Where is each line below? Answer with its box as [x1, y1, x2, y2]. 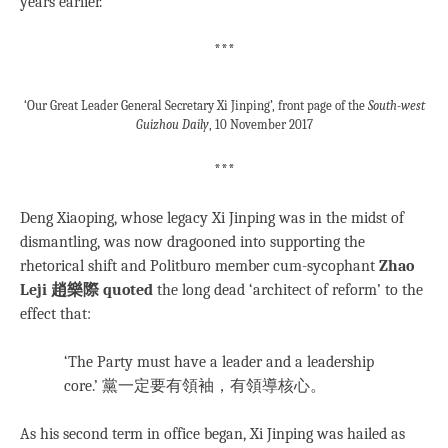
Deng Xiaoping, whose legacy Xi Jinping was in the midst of [20, 209, 404, 228]
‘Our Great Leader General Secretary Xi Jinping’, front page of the [23, 98, 368, 114]
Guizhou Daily [135, 117, 209, 133]
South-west [367, 98, 425, 114]
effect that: [20, 305, 91, 324]
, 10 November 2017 [208, 117, 313, 133]
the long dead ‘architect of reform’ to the [153, 281, 423, 300]
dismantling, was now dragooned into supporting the [20, 233, 365, 252]
